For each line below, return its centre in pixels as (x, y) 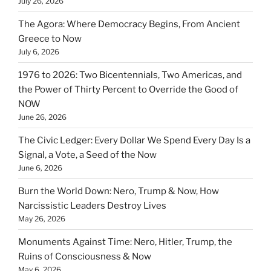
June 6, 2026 (40, 168)
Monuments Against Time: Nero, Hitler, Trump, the (125, 242)
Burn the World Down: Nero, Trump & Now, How (119, 191)
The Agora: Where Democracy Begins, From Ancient (129, 24)
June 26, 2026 (42, 117)
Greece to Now (50, 38)
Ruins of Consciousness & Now (85, 256)
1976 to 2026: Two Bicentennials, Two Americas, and (130, 75)
